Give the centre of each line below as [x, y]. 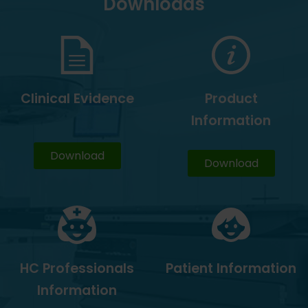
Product [231, 99]
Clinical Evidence [77, 99]
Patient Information [231, 269]
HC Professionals [77, 269]
